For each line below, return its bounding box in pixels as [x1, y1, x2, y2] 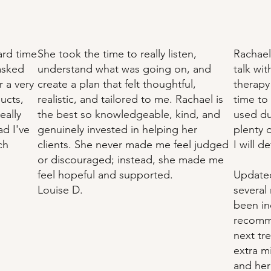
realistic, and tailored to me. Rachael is [38, 92, 224, 106]
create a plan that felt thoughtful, [38, 77, 197, 91]
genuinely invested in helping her [38, 122, 198, 136]
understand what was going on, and [38, 62, 212, 76]
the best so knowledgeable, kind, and [38, 107, 221, 121]
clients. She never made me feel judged [38, 137, 229, 151]
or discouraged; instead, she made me [38, 152, 224, 166]
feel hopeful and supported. [38, 168, 174, 181]
